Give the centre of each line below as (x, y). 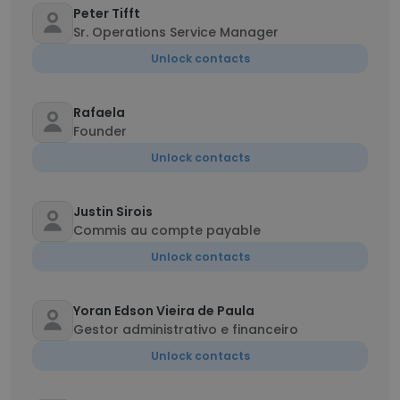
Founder (100, 131)
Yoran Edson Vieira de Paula (164, 311)
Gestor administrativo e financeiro (186, 329)
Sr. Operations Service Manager (176, 32)
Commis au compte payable (167, 230)
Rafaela (99, 112)
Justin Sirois (113, 212)
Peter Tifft (107, 13)
